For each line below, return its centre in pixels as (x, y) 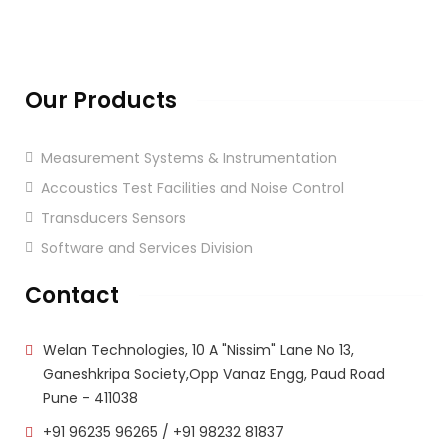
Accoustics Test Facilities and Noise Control (192, 187)
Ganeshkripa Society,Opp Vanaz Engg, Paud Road (214, 373)
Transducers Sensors (113, 217)
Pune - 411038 (90, 397)
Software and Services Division (147, 247)
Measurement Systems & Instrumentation (189, 157)
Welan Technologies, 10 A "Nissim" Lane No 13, (198, 349)
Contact (72, 295)
